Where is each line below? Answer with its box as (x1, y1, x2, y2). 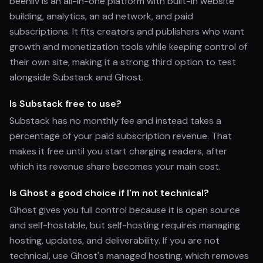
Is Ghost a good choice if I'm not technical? (9, 187, 209, 199)
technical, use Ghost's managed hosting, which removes (9, 249, 249, 262)
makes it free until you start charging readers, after (9, 145, 227, 157)
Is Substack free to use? (9, 97, 122, 110)
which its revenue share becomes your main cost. (9, 160, 221, 173)
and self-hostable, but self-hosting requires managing (9, 219, 240, 231)
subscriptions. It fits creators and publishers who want (9, 25, 244, 38)
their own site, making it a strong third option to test (9, 56, 236, 68)
